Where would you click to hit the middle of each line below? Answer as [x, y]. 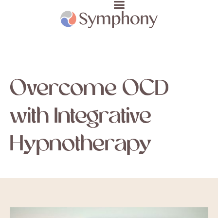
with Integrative [81, 117]
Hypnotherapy [81, 145]
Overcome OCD [89, 89]
